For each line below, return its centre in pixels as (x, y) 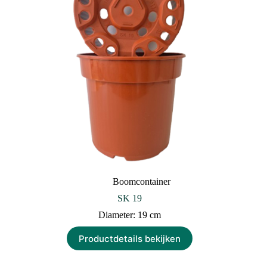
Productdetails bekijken (129, 238)
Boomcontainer (141, 182)
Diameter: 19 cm (129, 215)
